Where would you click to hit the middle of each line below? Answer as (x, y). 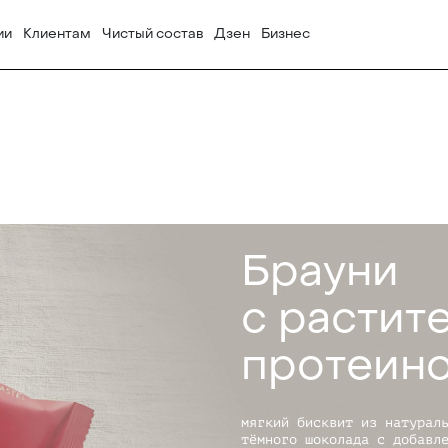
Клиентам (56, 34)
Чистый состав (153, 34)
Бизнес (286, 34)
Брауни (319, 271)
